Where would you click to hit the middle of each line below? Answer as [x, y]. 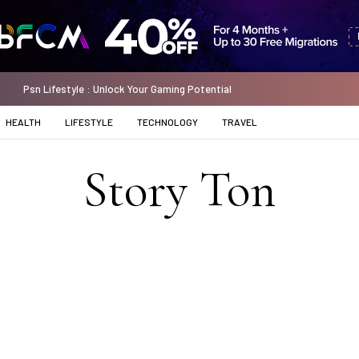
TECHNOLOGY [167, 122]
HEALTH [23, 122]
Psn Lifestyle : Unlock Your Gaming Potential [127, 89]
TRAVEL [240, 122]
